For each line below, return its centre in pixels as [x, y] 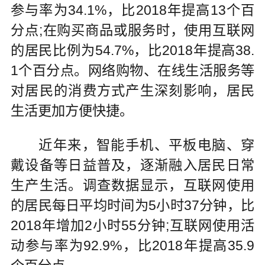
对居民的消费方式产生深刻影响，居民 [132, 91]
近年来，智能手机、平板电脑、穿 [132, 145]
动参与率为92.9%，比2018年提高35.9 [132, 245]
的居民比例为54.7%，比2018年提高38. [132, 51]
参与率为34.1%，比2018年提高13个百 [132, 10]
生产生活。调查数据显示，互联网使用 [132, 185]
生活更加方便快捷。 [72, 111]
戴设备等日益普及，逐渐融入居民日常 [132, 165]
